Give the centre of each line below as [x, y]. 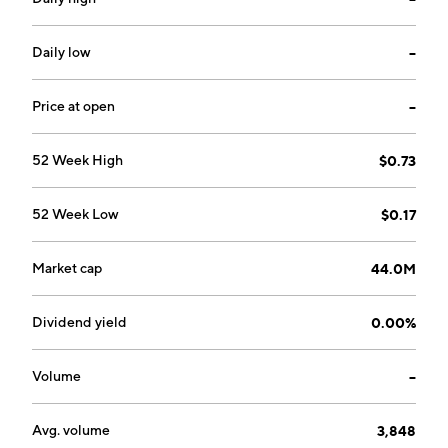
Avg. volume [71, 430]
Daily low [61, 52]
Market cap [67, 268]
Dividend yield [79, 322]
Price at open [73, 106]
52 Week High [77, 160]
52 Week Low [75, 214]
